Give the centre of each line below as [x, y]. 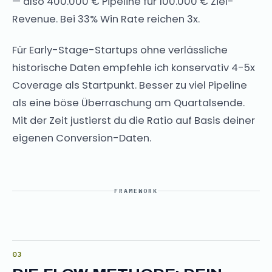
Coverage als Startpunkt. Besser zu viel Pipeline [130, 85]
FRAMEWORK [136, 191]
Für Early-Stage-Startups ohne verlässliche [120, 50]
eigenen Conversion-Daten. [82, 138]
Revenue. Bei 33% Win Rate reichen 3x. [106, 19]
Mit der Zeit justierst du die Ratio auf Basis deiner [134, 121]
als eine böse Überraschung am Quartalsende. [128, 103]
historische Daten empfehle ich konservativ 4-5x [134, 68]
